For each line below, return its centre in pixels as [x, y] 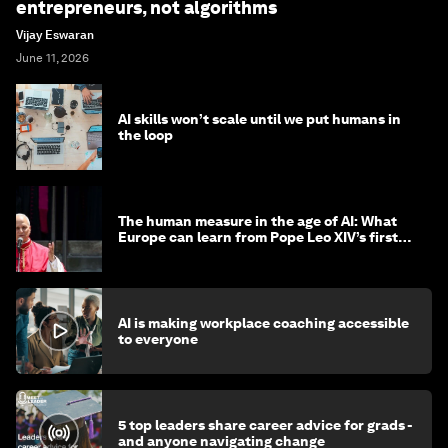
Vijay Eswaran [55, 35]
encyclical [152, 253]
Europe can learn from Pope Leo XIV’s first [258, 237]
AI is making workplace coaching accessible [263, 323]
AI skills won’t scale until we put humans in [259, 119]
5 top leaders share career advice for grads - [265, 425]
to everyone [158, 339]
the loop [145, 135]
